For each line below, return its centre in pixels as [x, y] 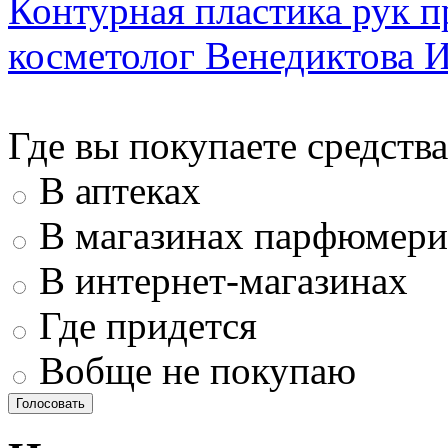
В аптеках [115, 190]
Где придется [143, 325]
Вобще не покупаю [192, 370]
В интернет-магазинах [218, 280]
